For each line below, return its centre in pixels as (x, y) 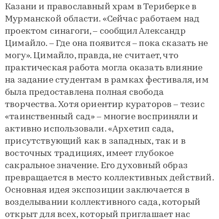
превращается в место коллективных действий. (109, 178)
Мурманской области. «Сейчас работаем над (102, 20)
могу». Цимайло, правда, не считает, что (92, 56)
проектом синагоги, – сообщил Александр (95, 32)
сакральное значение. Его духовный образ (97, 166)
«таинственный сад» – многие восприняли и (102, 117)
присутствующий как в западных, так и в (95, 142)
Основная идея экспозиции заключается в (97, 191)
